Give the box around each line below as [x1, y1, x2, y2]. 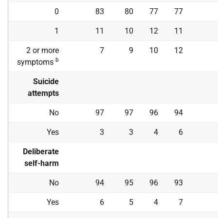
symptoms [17, 57, 55, 67]
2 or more [26, 46, 59, 55]
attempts [28, 89, 59, 98]
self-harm [24, 159, 59, 168]
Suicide [33, 77, 59, 86]
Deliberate [23, 147, 59, 156]
